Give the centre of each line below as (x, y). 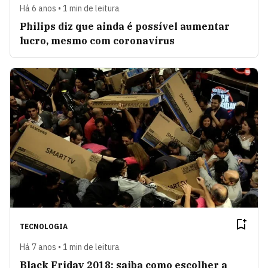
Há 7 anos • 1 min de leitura (70, 247)
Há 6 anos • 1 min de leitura (70, 9)
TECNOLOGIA (44, 227)
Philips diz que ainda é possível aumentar (125, 27)
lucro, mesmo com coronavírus (97, 41)
